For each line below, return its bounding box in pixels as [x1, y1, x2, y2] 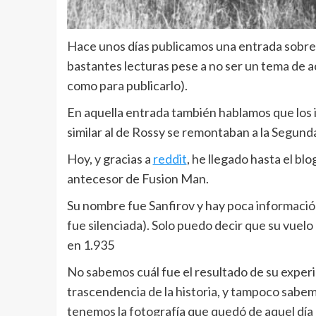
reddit [152, 151, 187, 166]
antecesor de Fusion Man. [66, 171, 209, 186]
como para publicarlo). [66, 78, 188, 93]
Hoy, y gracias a [66, 151, 153, 166]
